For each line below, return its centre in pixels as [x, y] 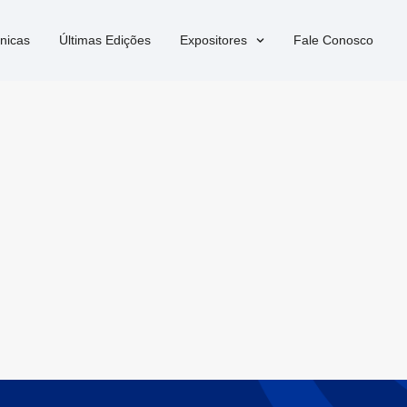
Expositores [213, 40]
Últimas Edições [104, 40]
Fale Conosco [334, 40]
